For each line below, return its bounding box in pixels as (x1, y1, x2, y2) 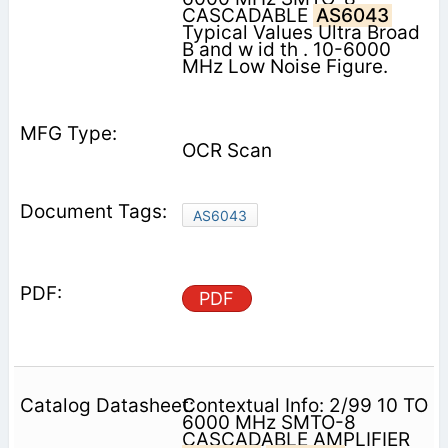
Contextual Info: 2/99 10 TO (181, 393, 428, 417)
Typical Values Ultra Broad (181, 20, 420, 44)
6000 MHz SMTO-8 (181, 410, 356, 434)
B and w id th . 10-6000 (181, 37, 391, 61)
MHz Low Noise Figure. (181, 54, 388, 78)
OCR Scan (181, 138, 272, 162)
